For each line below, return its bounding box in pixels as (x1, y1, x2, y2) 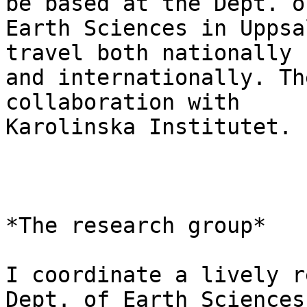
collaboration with (5, 90, 240, 115)
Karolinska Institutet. (5, 114, 292, 140)
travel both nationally (5, 40, 292, 66)
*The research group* (5, 213, 266, 238)
